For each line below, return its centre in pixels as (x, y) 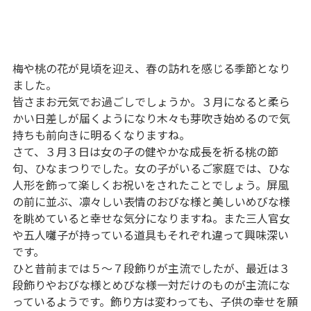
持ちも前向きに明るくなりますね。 (101, 134)
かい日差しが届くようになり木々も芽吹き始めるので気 (151, 118)
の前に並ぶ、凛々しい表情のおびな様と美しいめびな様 (151, 201)
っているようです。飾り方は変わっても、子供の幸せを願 (155, 301)
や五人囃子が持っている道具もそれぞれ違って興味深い (150, 234)
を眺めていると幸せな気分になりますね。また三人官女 (151, 218)
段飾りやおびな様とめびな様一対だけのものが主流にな (151, 284)
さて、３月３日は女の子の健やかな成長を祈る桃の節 (145, 151)
